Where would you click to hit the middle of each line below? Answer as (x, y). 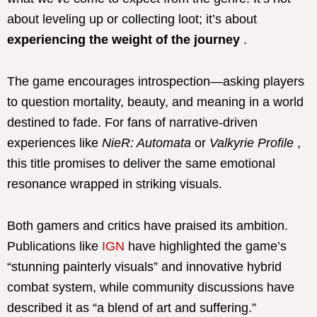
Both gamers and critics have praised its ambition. (148, 225)
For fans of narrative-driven (181, 122)
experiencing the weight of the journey (123, 39)
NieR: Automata (146, 143)
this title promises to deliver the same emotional (141, 163)
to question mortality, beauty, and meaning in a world (155, 102)
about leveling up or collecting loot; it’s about (132, 19)
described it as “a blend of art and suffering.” (132, 307)
